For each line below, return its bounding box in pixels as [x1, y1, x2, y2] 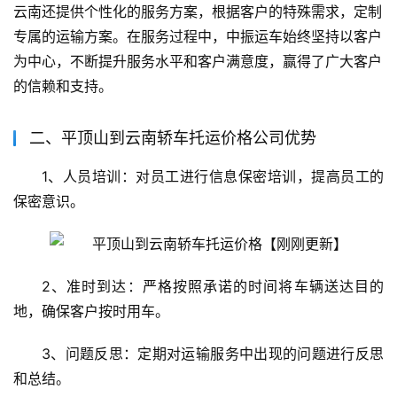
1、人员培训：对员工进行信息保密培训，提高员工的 [42, 167, 384, 186]
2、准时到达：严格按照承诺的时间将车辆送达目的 [42, 277, 384, 296]
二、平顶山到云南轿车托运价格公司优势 [29, 128, 316, 148]
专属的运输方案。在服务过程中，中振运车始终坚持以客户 [13, 27, 382, 46]
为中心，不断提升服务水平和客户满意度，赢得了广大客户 [13, 52, 382, 71]
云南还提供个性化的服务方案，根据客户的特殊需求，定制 [13, 3, 382, 21]
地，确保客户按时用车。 [13, 302, 169, 321]
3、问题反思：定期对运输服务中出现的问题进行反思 [42, 345, 384, 363]
